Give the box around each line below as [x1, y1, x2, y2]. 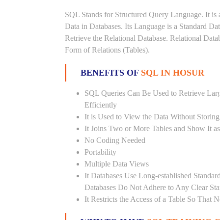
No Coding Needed [84, 136, 145, 144]
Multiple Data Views [84, 160, 149, 168]
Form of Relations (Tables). [65, 46, 150, 54]
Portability [84, 148, 116, 156]
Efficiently [84, 101, 117, 109]
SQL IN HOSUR [141, 68, 204, 78]
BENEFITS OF [81, 68, 141, 78]
